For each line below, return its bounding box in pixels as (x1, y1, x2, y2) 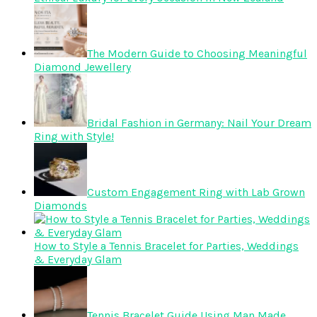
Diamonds (34, 199, 87, 213)
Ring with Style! (34, 129, 114, 144)
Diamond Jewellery (34, 60, 131, 74)
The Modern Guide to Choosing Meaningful (87, 47, 307, 61)
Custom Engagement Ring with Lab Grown (87, 185, 305, 200)
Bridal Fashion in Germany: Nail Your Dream (87, 116, 311, 130)
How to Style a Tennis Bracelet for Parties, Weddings (34, 239, 299, 253)
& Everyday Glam (34, 253, 122, 267)
